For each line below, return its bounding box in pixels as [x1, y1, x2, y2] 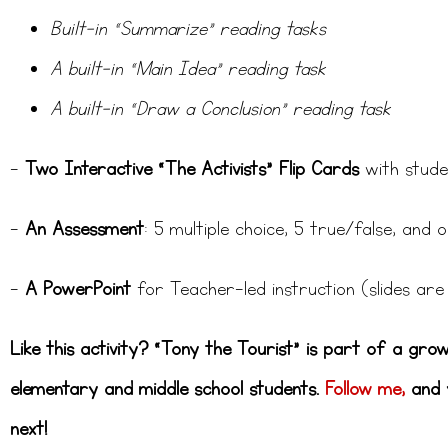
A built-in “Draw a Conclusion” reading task [50, 97, 391, 122]
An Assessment [25, 217, 144, 242]
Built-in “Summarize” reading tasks [50, 17, 326, 42]
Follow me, [325, 377, 405, 402]
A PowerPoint [25, 277, 131, 302]
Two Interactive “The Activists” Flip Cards [25, 157, 359, 182]
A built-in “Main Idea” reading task [50, 57, 326, 82]
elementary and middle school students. [10, 377, 325, 402]
